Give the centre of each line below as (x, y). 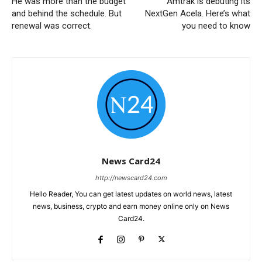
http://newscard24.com (131, 177)
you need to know (216, 25)
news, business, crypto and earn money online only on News (131, 206)
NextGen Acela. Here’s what (197, 13)
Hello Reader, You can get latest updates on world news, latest (131, 194)
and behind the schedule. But (67, 13)
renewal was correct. (52, 25)
